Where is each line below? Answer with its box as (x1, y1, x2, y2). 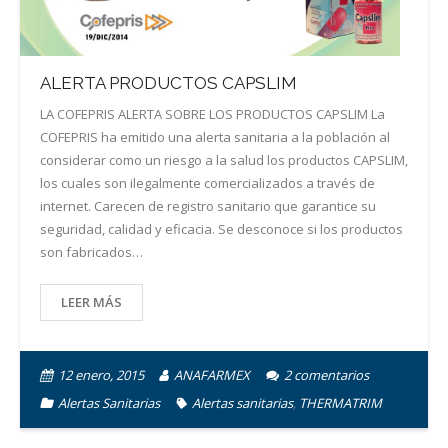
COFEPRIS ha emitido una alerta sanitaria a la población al (40, 128, 390, 147)
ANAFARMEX (174, 366, 250, 385)
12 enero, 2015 (58, 366, 144, 385)
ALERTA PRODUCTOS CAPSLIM (40, 73, 297, 94)
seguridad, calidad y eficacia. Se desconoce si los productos (40, 220, 403, 239)
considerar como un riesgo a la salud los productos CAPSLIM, (40, 151, 408, 170)
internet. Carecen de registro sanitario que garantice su (40, 197, 376, 216)
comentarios (294, 366, 369, 385)
